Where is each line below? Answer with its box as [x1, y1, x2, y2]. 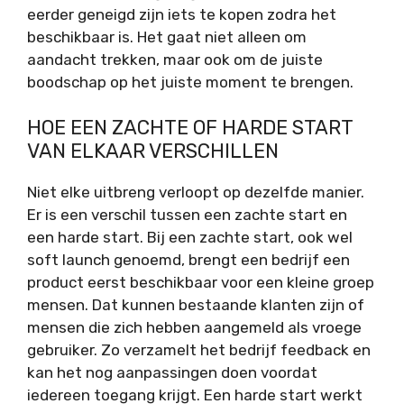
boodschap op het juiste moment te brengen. [27, 72, 353, 91]
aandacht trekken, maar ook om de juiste [27, 50, 323, 69]
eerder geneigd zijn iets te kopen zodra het [27, 5, 336, 23]
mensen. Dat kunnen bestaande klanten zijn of [27, 296, 364, 315]
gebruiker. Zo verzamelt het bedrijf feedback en [27, 341, 371, 360]
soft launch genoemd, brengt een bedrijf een [27, 251, 350, 270]
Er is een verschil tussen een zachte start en [27, 206, 347, 225]
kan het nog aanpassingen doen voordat [27, 363, 317, 382]
